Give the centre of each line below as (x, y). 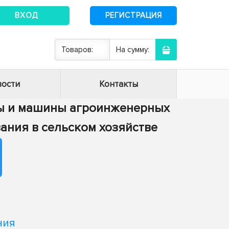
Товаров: (77, 50)
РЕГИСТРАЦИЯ (133, 15)
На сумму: (133, 50)
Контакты (119, 84)
